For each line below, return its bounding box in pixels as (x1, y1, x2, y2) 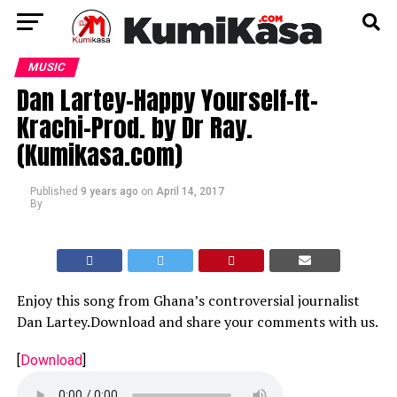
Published (29, 185, 78, 198)
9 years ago (80, 185, 138, 198)
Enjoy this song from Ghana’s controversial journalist (16, 291, 360, 310)
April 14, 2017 (155, 185, 224, 198)
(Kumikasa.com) (16, 136, 183, 174)
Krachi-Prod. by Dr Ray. (16, 108, 253, 146)
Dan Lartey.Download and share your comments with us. (16, 312, 378, 331)
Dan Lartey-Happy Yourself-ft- (16, 81, 318, 119)
